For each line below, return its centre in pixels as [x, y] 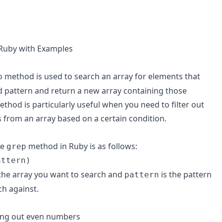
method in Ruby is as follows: [82, 146]
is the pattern [185, 174]
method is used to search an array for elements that [101, 76]
